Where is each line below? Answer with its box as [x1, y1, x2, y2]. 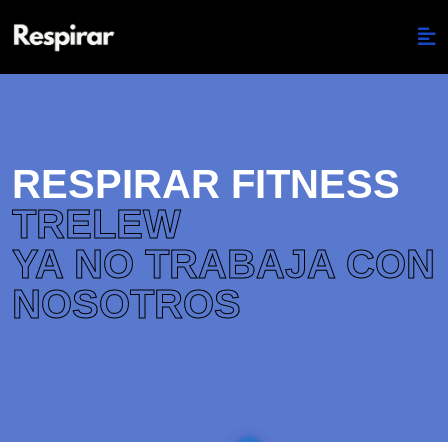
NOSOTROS [12, 282, 241, 326]
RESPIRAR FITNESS [12, 162, 400, 206]
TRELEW [12, 202, 181, 246]
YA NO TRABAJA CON [12, 242, 435, 286]
